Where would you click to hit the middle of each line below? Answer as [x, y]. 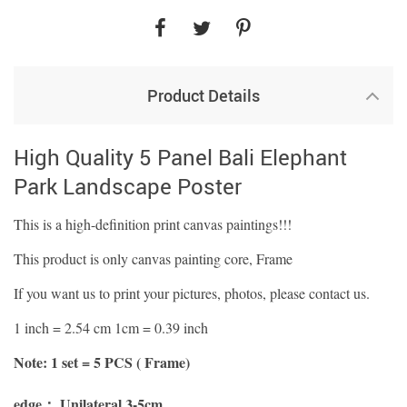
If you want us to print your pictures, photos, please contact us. [192, 293]
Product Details [203, 95]
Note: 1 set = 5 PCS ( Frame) [102, 362]
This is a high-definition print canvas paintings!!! [153, 224]
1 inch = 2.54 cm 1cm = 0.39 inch [111, 328]
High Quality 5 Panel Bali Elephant [180, 157]
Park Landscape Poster [128, 186]
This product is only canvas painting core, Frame [153, 258]
